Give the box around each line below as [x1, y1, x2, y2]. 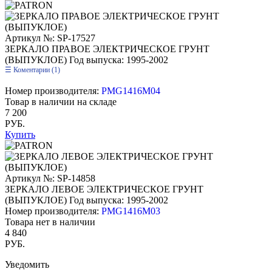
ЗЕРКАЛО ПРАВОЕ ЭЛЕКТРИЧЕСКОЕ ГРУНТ [5, 43, 209, 54]
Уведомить [5, 259, 49, 270]
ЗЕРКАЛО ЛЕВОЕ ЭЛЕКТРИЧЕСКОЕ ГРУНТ [5, 183, 203, 194]
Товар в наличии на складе [5, 96, 117, 107]
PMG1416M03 [101, 205, 160, 216]
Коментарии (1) [12, 65, 60, 74]
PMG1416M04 [101, 85, 160, 96]
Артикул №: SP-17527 [5, 32, 95, 43]
